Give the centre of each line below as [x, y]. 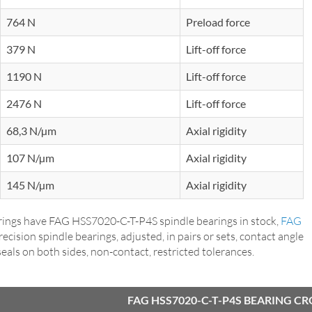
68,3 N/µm [32, 130]
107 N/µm [31, 157]
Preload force [218, 22]
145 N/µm [31, 185]
